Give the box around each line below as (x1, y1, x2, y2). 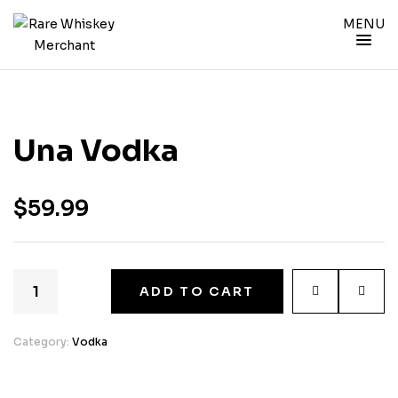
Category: (13, 335, 72, 348)
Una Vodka (13, 131, 179, 170)
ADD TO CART (139, 283, 255, 299)
